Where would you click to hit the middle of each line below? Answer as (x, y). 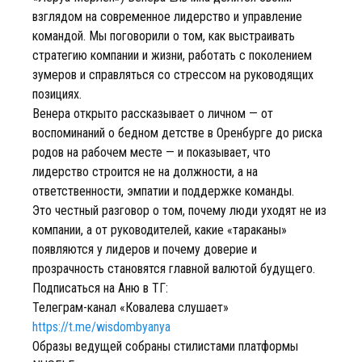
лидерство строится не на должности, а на (145, 172)
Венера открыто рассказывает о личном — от (153, 114)
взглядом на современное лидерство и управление (167, 17)
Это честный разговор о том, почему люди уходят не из (179, 210)
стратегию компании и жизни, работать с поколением (172, 55)
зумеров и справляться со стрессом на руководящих (173, 75)
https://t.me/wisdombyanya (101, 327)
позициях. (57, 94)
